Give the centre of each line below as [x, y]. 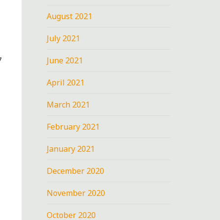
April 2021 [66, 82]
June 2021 [65, 60]
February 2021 [73, 126]
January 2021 [71, 149]
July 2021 [64, 38]
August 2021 [70, 16]
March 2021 [69, 104]
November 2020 [76, 193]
